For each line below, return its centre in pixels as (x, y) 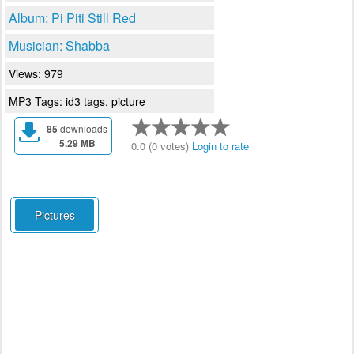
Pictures (55, 215)
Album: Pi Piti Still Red (72, 18)
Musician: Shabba (59, 45)
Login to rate (220, 146)
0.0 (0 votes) (162, 146)
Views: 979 (36, 73)
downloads (83, 128)
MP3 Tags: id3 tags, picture (77, 101)
